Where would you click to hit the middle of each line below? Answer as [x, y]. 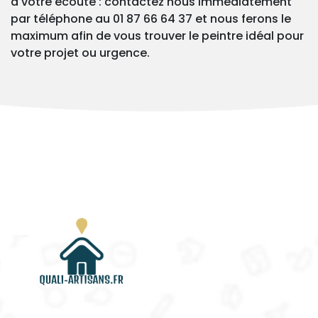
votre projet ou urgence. [80, 53]
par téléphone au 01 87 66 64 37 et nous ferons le [151, 19]
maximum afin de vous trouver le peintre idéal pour [157, 36]
